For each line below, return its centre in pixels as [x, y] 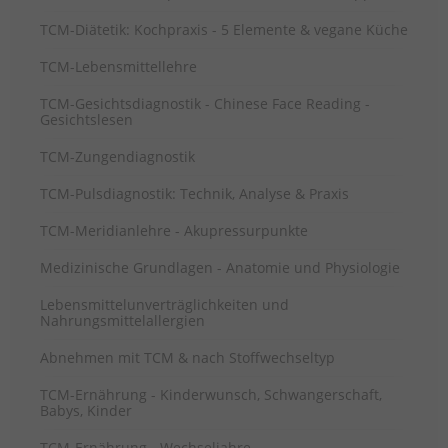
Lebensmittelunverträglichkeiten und [164, 304]
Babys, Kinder [86, 410]
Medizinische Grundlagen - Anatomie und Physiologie [220, 267]
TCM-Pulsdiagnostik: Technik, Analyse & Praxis [194, 193]
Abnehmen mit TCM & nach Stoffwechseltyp [187, 357]
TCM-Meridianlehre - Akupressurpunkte [174, 230]
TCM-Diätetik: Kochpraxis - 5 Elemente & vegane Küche [224, 29]
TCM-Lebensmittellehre [118, 66]
